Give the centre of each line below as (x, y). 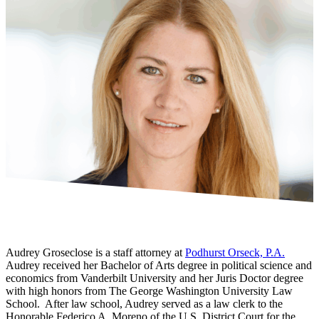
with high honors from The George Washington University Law (149, 291)
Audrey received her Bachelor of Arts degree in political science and (159, 266)
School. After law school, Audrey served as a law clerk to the (144, 304)
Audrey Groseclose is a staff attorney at (95, 253)
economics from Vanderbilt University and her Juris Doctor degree (155, 278)
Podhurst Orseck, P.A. (235, 253)
